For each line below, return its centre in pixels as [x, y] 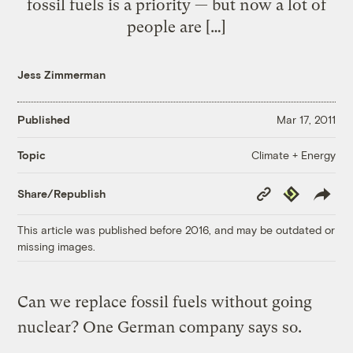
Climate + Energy [293, 154]
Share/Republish [62, 194]
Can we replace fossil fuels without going [165, 302]
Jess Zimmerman [62, 74]
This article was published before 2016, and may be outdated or [176, 229]
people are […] [176, 26]
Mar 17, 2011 [306, 120]
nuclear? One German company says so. [160, 327]
